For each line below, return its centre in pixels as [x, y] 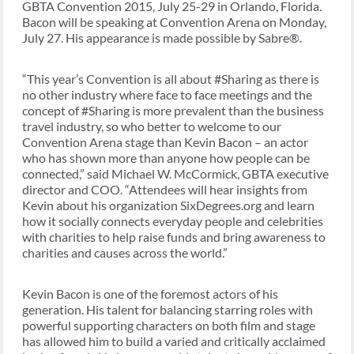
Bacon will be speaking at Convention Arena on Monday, [174, 22]
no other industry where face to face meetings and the [167, 95]
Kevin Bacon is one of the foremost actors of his [150, 294]
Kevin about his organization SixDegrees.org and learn [168, 205]
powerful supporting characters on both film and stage [169, 326]
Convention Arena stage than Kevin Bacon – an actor [165, 142]
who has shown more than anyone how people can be [166, 158]
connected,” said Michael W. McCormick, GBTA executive [175, 174]
